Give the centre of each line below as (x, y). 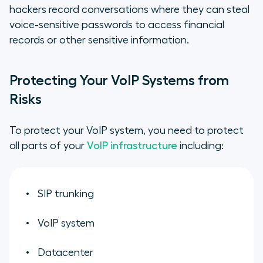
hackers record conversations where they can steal (129, 9)
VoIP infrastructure (132, 145)
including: (200, 145)
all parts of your (48, 145)
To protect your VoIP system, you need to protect (127, 130)
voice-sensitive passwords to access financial (117, 24)
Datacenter (65, 252)
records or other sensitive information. (99, 40)
